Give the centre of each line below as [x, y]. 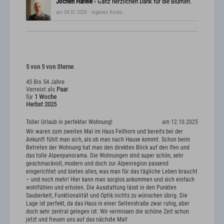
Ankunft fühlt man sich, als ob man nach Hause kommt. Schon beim [108, 140]
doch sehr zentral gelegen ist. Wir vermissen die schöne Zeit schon [107, 212]
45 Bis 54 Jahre [45, 81]
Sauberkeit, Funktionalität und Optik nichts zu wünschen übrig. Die [107, 196]
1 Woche [45, 96]
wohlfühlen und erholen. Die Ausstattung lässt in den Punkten [101, 188]
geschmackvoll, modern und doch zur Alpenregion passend [97, 164]
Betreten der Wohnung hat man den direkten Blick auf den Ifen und [108, 148]
